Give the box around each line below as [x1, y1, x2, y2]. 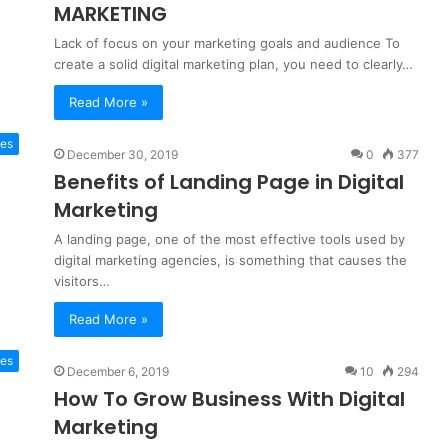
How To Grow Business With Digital [54, 385, 405, 413]
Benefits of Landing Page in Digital [54, 168, 404, 196]
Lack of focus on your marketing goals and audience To [54, 35, 400, 51]
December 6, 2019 [67, 364, 169, 379]
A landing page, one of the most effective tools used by [54, 231, 405, 247]
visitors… [54, 273, 110, 289]
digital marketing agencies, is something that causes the [54, 252, 407, 268]
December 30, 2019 [67, 147, 178, 162]
